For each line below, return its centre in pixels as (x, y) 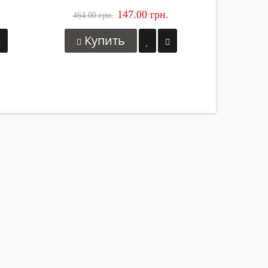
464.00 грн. (93, 15)
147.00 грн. (143, 14)
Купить (103, 40)
